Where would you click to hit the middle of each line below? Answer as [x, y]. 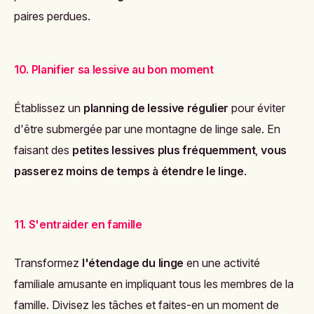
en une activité [221, 262]
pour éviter [257, 108]
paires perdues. [52, 16]
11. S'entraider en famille [78, 224]
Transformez [48, 262]
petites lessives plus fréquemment [164, 150]
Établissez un [49, 108]
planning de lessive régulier [156, 108]
